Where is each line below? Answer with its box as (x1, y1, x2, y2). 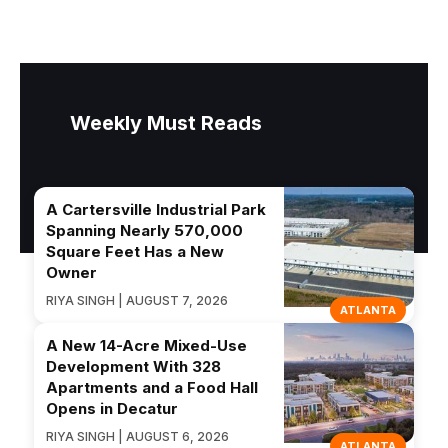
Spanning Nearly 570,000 (46, 221, 243, 241)
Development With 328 (46, 357, 221, 377)
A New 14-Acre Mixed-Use (46, 336, 247, 356)
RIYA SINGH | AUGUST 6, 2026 (46, 429, 229, 445)
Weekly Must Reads (70, 111, 262, 136)
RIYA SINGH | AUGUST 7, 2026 (46, 293, 228, 309)
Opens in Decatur (46, 399, 178, 419)
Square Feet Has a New (46, 242, 224, 262)
